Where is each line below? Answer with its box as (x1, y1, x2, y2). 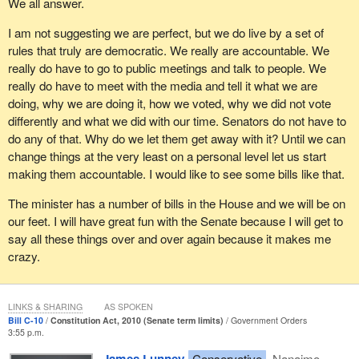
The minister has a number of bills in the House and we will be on (7, 195, 345, 212)
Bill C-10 (7, 314, 43, 327)
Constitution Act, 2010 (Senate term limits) (50, 314, 224, 327)
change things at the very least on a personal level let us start (7, 147, 326, 164)
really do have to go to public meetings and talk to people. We (7, 58, 326, 76)
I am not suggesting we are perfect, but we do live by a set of (7, 23, 324, 41)
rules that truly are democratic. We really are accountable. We (7, 41, 329, 58)
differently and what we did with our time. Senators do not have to (7, 111, 346, 129)
